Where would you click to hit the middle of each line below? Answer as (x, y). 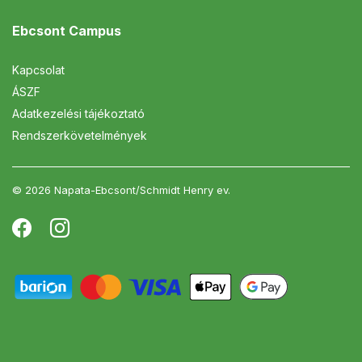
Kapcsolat (38, 70)
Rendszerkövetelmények (80, 136)
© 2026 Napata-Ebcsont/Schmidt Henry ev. (121, 190)
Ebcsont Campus (67, 31)
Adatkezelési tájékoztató (78, 114)
